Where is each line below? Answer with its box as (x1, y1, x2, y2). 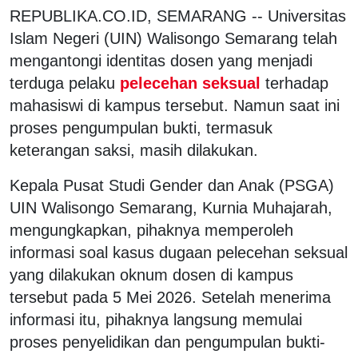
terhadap (265, 74, 328, 92)
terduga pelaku (10, 74, 115, 92)
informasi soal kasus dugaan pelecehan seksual (10, 243, 348, 261)
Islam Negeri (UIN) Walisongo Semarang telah (10, 29, 337, 47)
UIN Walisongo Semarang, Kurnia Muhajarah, (10, 198, 332, 217)
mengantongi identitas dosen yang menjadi (10, 51, 312, 70)
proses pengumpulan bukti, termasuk (10, 118, 272, 137)
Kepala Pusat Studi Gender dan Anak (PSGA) (10, 176, 334, 194)
